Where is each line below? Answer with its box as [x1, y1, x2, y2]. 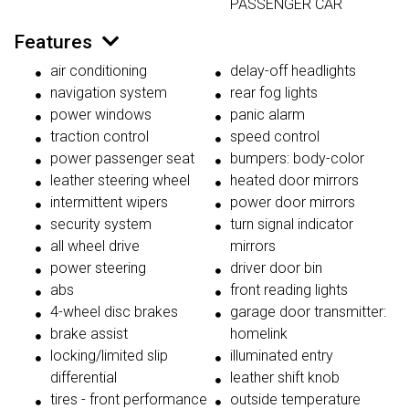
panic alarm [230, 106, 305, 124]
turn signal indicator [230, 215, 353, 234]
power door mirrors [230, 194, 355, 212]
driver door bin [230, 259, 322, 278]
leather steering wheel [50, 172, 190, 190]
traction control [50, 128, 149, 146]
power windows [50, 106, 152, 124]
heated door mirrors [230, 172, 359, 190]
